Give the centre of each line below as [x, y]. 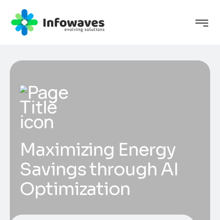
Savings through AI [99, 169]
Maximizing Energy [98, 150]
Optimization [75, 189]
